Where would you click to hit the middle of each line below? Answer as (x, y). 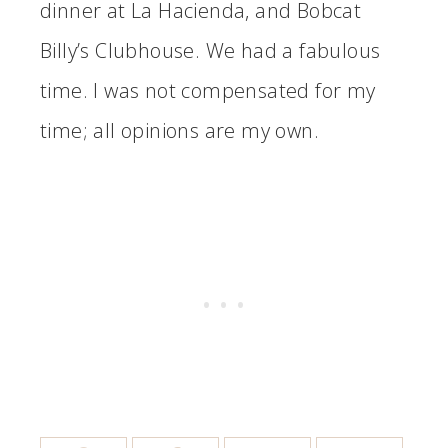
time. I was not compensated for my (208, 91)
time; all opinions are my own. (179, 131)
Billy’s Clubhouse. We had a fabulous (210, 51)
